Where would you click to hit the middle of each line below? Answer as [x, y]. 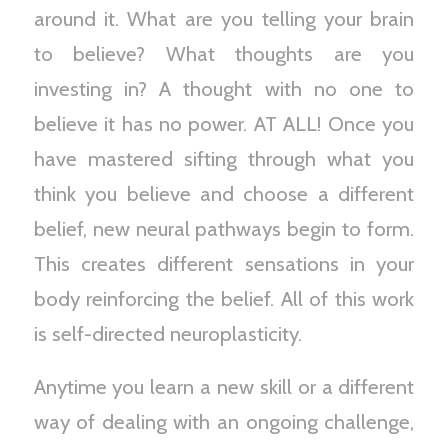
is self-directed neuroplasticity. [167, 334]
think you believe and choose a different [224, 194]
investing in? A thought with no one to [224, 89]
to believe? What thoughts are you [224, 54]
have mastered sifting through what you [224, 159]
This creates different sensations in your [224, 264]
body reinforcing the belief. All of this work [224, 299]
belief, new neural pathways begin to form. [224, 229]
